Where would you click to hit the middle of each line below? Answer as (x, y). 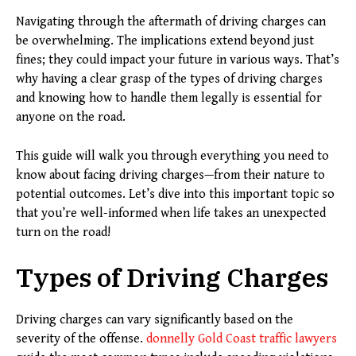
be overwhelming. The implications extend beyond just (165, 41)
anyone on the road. (71, 117)
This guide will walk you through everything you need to (172, 156)
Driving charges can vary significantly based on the (155, 320)
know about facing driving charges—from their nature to (170, 175)
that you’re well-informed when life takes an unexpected (171, 213)
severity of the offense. (81, 339)
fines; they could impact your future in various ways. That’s (178, 60)
